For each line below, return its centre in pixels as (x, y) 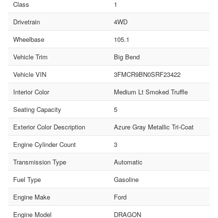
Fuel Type (27, 179)
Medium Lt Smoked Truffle (151, 91)
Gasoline (126, 179)
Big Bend (127, 56)
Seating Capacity (37, 109)
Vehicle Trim (30, 56)
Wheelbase (29, 39)
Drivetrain (27, 21)
